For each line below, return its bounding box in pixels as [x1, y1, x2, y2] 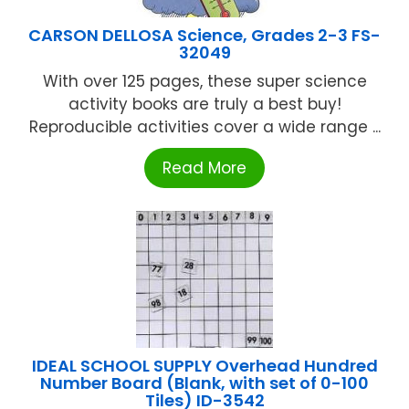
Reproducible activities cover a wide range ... [28, 116, 381, 138]
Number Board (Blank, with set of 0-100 [40, 372, 369, 394]
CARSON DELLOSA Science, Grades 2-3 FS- [28, 24, 381, 47]
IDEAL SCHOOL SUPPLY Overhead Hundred [31, 354, 378, 377]
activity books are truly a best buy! [68, 93, 341, 115]
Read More [163, 157, 246, 179]
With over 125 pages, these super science [42, 70, 367, 92]
